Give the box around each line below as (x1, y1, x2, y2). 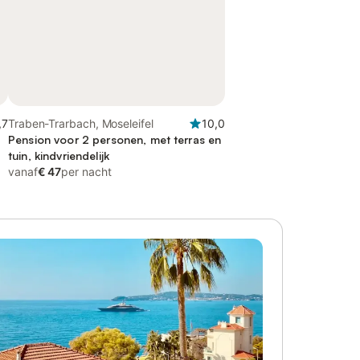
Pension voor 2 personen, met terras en (8, 133, 222, 146)
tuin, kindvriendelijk (8, 149, 109, 162)
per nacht (61, 165, 112, 178)
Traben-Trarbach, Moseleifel (8, 117, 154, 130)
